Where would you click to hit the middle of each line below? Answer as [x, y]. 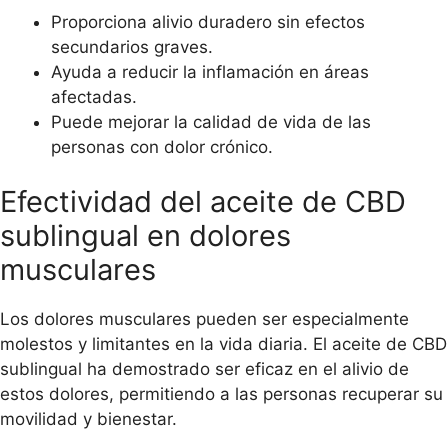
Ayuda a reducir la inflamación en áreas [210, 71]
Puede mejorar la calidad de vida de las [211, 121]
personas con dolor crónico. [162, 146]
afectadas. [94, 96]
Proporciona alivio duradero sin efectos [208, 21]
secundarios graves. [132, 46]
